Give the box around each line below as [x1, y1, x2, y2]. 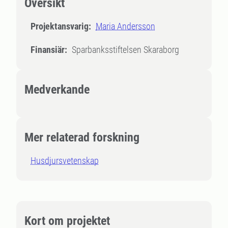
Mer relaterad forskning [24, 130, 139, 145]
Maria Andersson [96, 21, 155, 32]
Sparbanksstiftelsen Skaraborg [72, 44, 179, 55]
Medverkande [24, 82, 90, 97]
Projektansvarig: [31, 21, 91, 32]
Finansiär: [31, 44, 67, 55]
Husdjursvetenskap [31, 155, 99, 166]
